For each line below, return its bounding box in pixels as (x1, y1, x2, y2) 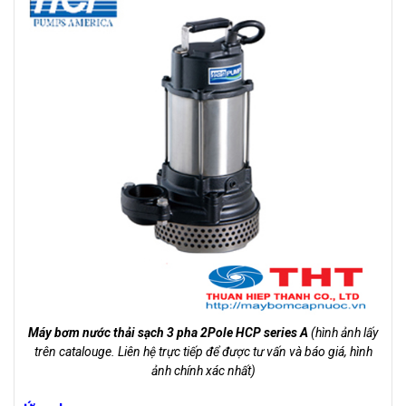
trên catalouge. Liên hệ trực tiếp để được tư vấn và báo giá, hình (34, 344, 372, 360)
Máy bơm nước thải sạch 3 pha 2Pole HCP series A (28, 325, 308, 341)
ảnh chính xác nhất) (150, 363, 256, 379)
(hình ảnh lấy (308, 325, 378, 341)
